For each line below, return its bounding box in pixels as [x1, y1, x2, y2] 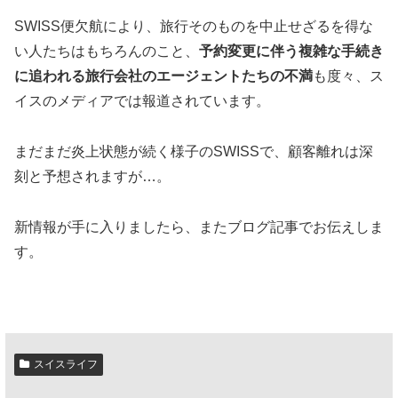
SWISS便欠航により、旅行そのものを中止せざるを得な [14, 19, 373, 35]
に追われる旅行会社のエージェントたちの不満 [14, 68, 313, 84]
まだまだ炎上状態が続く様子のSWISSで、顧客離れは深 [14, 143, 373, 159]
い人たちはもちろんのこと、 [14, 44, 199, 60]
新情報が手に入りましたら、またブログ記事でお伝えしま [14, 219, 384, 235]
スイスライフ [33, 357, 98, 370]
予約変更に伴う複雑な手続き [199, 44, 384, 60]
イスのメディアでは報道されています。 [14, 93, 270, 109]
